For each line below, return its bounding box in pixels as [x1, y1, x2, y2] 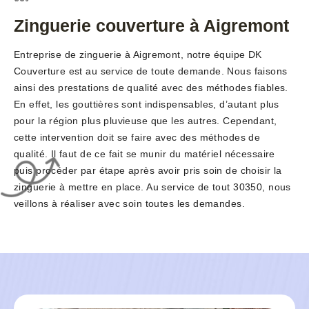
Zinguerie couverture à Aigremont [14, 16, 289, 36]
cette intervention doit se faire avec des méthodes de [14, 132, 261, 143]
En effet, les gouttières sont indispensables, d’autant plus [14, 99, 279, 110]
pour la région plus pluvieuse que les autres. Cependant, [14, 115, 277, 127]
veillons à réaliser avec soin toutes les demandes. [14, 198, 246, 210]
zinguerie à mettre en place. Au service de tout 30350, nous [14, 181, 291, 193]
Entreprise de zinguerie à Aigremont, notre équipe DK [14, 49, 262, 61]
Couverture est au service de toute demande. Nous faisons [14, 66, 288, 77]
